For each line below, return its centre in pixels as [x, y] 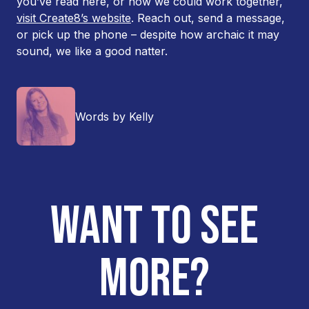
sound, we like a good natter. [92, 51]
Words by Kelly [114, 116]
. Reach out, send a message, [208, 18]
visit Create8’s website [74, 18]
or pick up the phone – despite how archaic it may [148, 34]
